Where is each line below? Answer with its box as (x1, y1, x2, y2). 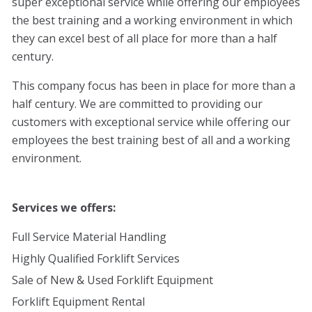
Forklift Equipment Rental (12, 293, 145, 309)
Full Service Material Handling (12, 228, 166, 244)
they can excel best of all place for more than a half (12, 30, 277, 46)
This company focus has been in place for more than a (12, 77, 295, 93)
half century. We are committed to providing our (12, 95, 263, 111)
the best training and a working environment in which (12, 12, 292, 28)
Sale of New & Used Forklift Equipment (12, 272, 213, 288)
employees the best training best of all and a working (12, 132, 290, 148)
